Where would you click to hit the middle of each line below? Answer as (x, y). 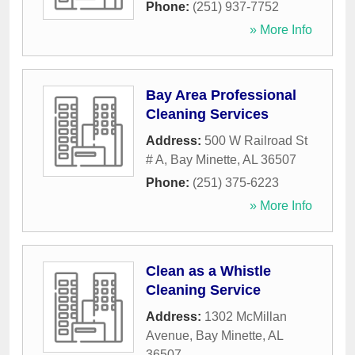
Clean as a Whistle (208, 271)
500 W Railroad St (256, 141)
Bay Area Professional (221, 95)
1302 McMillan (246, 317)
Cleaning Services (207, 115)
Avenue (168, 336)
